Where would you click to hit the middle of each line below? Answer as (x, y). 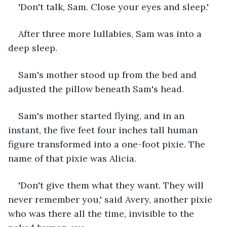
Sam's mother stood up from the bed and (109, 74)
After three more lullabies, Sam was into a (111, 33)
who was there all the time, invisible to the (102, 213)
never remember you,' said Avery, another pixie (111, 199)
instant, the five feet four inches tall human (104, 130)
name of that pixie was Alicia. (72, 158)
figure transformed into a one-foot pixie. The (108, 144)
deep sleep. (33, 48)
